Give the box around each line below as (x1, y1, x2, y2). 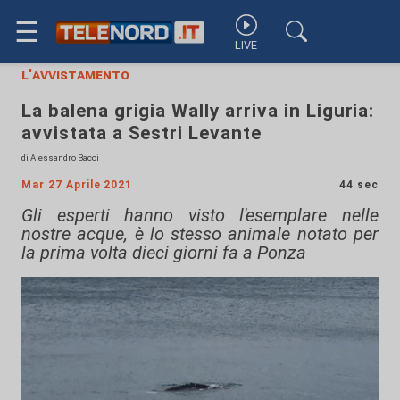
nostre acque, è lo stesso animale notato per (21, 223, 379, 245)
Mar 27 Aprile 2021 (21, 179, 133, 191)
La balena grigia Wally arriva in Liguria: (21, 100, 375, 121)
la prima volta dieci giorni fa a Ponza (21, 242, 306, 263)
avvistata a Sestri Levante (21, 122, 262, 144)
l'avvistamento (21, 66, 129, 83)
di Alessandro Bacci (21, 153, 99, 162)
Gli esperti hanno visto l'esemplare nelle (21, 204, 379, 226)
